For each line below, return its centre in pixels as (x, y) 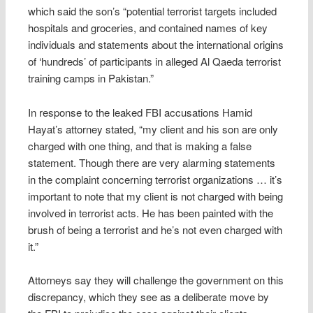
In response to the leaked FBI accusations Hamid (140, 112)
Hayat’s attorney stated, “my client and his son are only (153, 129)
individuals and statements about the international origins (156, 45)
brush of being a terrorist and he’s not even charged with (155, 229)
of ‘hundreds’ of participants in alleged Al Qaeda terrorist (155, 61)
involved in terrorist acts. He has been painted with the (151, 212)
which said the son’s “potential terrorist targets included (153, 11)
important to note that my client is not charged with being (156, 196)
